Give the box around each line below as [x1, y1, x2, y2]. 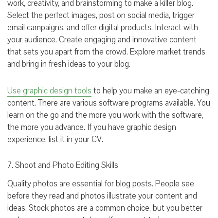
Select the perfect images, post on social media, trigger [7, 9, 195, 21]
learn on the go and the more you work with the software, [7, 109, 203, 121]
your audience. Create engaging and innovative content [7, 34, 197, 45]
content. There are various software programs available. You [7, 97, 210, 109]
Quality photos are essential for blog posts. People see [7, 178, 194, 189]
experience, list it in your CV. [7, 133, 103, 145]
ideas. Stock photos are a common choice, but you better [7, 202, 202, 214]
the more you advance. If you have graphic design [7, 121, 176, 133]
